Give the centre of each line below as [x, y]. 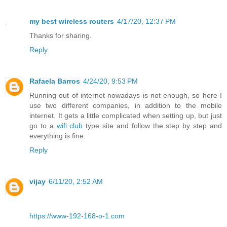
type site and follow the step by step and [153, 126]
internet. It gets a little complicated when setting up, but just [126, 116]
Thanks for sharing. [61, 36]
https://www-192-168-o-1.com [77, 216]
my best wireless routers [72, 22]
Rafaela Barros [55, 81]
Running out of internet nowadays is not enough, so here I [126, 96]
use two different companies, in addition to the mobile [126, 106]
